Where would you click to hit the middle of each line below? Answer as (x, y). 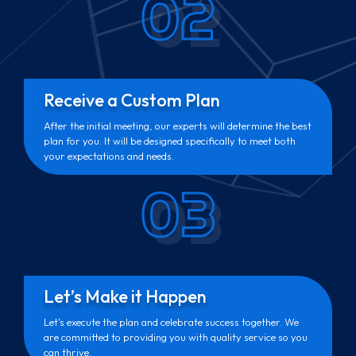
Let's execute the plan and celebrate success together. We (172, 322)
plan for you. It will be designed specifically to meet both (170, 141)
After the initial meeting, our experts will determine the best (178, 126)
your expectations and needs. (109, 156)
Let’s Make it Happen (126, 297)
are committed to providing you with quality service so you (176, 337)
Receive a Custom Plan (132, 100)
